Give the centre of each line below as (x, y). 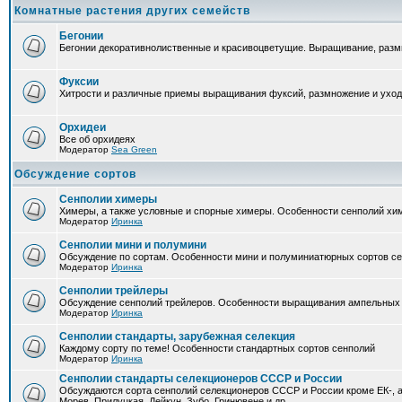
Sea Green (134, 149)
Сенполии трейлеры (114, 291)
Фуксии (79, 82)
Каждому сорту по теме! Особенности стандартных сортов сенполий (217, 348)
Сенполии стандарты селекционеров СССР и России (201, 379)
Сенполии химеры (108, 199)
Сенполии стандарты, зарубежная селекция (177, 336)
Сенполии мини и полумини (133, 245)
